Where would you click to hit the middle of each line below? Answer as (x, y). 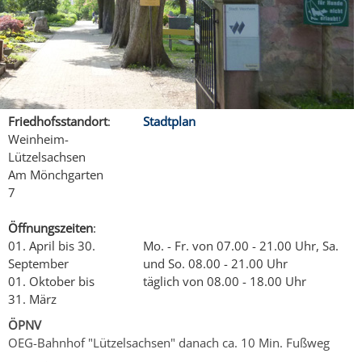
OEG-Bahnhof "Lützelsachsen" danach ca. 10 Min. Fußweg (169, 342)
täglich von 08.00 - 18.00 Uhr (225, 281)
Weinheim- (38, 139)
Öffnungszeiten (51, 227)
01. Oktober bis (51, 281)
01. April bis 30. (52, 245)
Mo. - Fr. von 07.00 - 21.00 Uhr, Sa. (241, 245)
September (38, 263)
